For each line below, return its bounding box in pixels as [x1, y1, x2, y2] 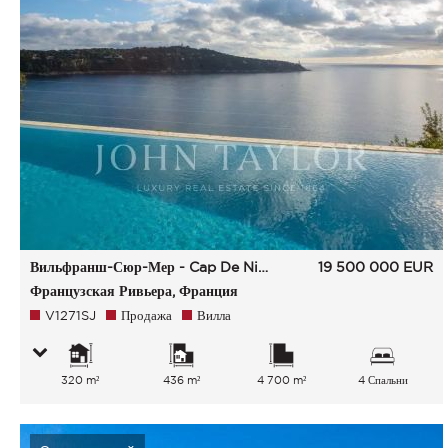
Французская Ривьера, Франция [30, 283, 238, 299]
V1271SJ [45, 308, 96, 323]
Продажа [121, 308, 172, 323]
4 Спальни [357, 374, 408, 386]
